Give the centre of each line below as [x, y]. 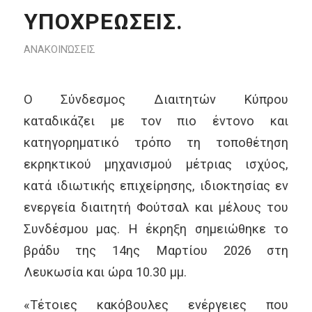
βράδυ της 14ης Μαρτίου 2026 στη [156, 251]
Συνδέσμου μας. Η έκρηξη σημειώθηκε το [156, 229]
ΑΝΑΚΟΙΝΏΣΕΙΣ [59, 49]
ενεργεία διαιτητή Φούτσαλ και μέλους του [156, 208]
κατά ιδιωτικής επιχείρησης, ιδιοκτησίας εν [156, 186]
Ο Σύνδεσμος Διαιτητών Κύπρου [156, 100]
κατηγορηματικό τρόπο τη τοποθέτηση [156, 143]
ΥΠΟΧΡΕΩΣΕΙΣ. [103, 21]
